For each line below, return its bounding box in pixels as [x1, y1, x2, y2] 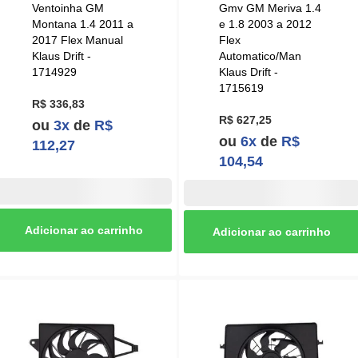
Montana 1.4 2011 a [31, 18, 133, 31]
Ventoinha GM [31, 2, 104, 15]
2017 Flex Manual [31, 34, 123, 47]
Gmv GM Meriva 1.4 [218, 2, 321, 15]
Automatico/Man [218, 50, 301, 63]
